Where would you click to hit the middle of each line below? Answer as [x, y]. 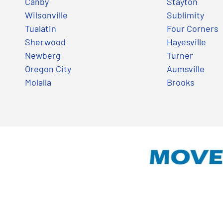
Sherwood [45, 42]
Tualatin [41, 28]
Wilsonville [46, 15]
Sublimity [185, 15]
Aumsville [185, 68]
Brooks [180, 82]
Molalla [38, 82]
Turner [180, 55]
